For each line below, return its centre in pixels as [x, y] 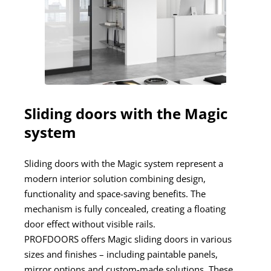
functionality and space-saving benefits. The [115, 194]
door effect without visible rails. [90, 224]
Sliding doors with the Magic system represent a [124, 164]
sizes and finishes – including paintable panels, [121, 254]
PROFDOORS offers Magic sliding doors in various [128, 239]
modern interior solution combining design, [115, 179]
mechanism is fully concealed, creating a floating [125, 209]
